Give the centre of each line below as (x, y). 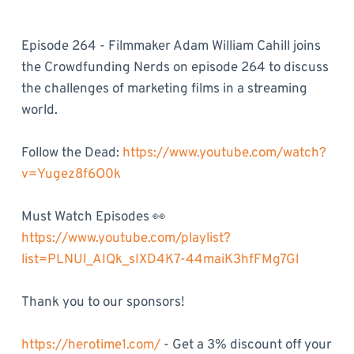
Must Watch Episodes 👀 (93, 217)
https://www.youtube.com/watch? (224, 153)
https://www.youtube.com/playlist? (126, 239)
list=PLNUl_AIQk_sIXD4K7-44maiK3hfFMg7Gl (160, 260)
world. (39, 111)
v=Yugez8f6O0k (71, 175)
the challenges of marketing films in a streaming (164, 89)
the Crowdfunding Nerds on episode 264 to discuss (175, 68)
